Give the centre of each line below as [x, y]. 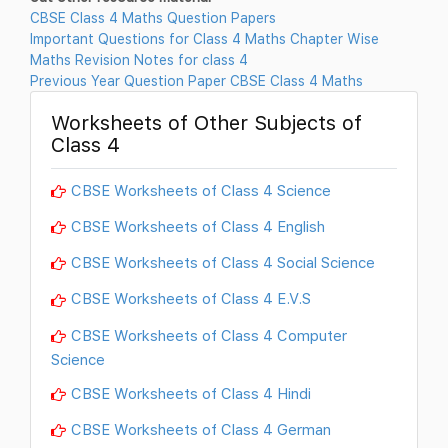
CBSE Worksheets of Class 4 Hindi [191, 392]
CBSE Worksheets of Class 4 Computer [209, 334]
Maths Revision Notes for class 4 [139, 60]
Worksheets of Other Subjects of [206, 123]
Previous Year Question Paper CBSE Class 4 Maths [196, 81]
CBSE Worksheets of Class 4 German [201, 428]
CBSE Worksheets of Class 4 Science [201, 190]
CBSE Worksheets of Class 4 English [198, 226]
